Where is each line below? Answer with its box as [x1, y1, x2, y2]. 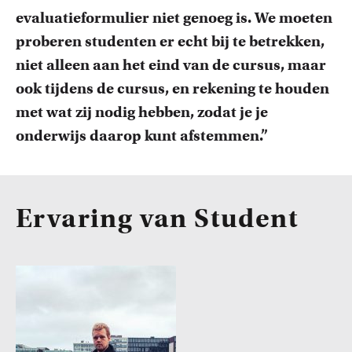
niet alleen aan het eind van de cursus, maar [16, 56, 326, 74]
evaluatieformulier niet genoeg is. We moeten [16, 9, 332, 27]
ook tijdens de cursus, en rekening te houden [16, 79, 329, 97]
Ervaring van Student [16, 202, 299, 234]
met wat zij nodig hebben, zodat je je [16, 103, 268, 121]
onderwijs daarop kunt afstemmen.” [16, 126, 271, 145]
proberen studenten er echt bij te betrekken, [16, 32, 324, 50]
